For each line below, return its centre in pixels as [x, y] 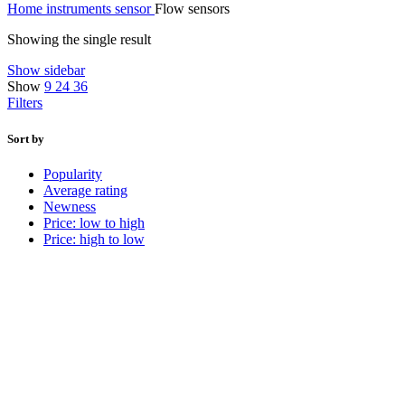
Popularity [73, 174]
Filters [25, 103]
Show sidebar [46, 71]
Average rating [85, 190]
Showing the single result [79, 40]
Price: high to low [94, 239]
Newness [70, 206]
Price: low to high [94, 222]
